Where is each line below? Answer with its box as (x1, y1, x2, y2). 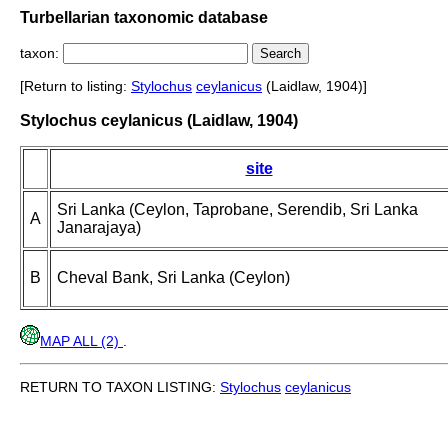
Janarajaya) (57, 219, 141, 237)
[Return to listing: (20, 78, 131, 95)
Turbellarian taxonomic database (20, 8, 268, 26)
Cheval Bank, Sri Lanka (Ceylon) (57, 269, 290, 287)
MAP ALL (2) (40, 333, 123, 350)
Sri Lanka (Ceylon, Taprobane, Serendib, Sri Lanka (57, 201, 418, 219)
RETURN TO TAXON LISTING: (20, 379, 220, 396)
